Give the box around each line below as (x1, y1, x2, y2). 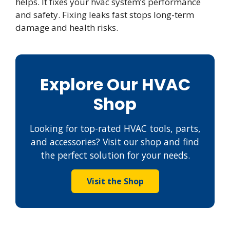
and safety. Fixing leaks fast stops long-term (15, 8, 194, 21)
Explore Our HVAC (40, 72, 190, 96)
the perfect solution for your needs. (40, 148, 190, 161)
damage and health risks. (15, 21, 118, 33)
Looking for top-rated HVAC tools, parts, (29, 122, 201, 135)
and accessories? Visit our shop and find (31, 135, 199, 148)
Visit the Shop (86, 175, 144, 187)
